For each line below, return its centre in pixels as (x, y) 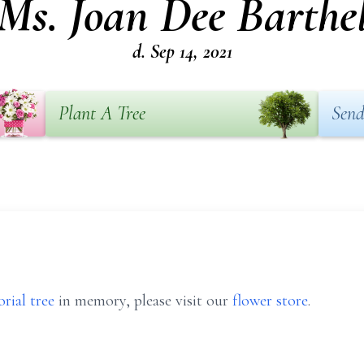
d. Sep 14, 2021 (182, 52)
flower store (270, 301)
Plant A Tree (102, 113)
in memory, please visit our (143, 301)
